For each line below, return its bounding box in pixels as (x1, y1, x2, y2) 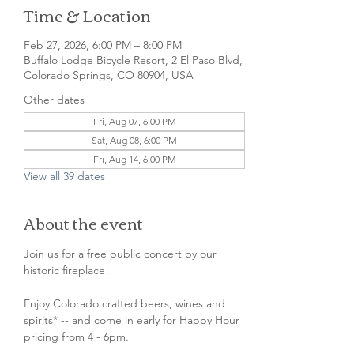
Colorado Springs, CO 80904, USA (24, 68, 194, 82)
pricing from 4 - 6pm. (24, 330, 129, 344)
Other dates (24, 92, 85, 107)
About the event (24, 208, 143, 237)
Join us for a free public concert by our (24, 247, 220, 261)
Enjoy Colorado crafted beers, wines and (24, 296, 228, 311)
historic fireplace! (24, 263, 109, 277)
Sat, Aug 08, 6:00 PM (92, 134, 177, 146)
